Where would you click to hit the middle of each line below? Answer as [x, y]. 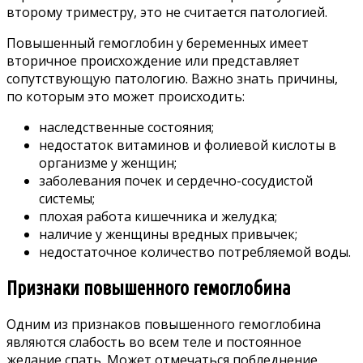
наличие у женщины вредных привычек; [168, 234]
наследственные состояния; [126, 127]
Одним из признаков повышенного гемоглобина [164, 325]
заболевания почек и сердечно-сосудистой [176, 180]
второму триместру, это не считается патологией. [167, 12]
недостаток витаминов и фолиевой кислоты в [188, 145]
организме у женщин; [108, 162]
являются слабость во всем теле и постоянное [154, 342]
